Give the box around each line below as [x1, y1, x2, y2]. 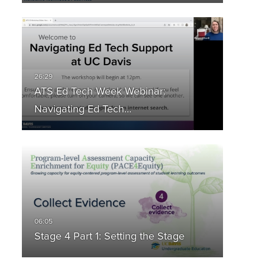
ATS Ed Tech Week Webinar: [34, 86, 166, 98]
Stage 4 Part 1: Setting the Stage [34, 231, 185, 243]
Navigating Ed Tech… [34, 104, 131, 115]
